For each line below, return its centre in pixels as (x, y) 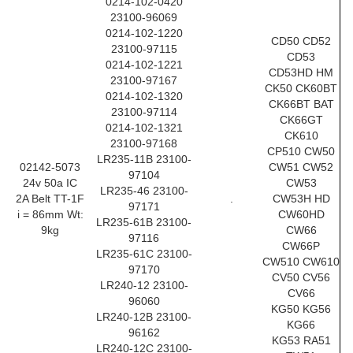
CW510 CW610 (301, 262)
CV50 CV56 (301, 277)
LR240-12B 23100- (144, 317)
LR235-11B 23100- (144, 159)
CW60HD (301, 214)
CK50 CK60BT (301, 88)
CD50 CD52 (301, 41)
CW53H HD (301, 199)
